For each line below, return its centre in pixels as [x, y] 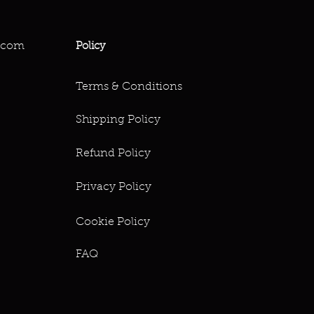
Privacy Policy [114, 187]
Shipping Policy [118, 120]
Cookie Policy [113, 223]
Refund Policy [113, 154]
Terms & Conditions [129, 87]
